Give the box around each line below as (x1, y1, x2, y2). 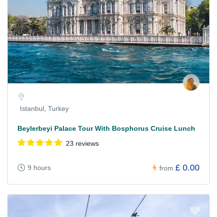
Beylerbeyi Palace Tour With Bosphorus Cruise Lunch (17, 124, 195, 132)
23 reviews (66, 139, 99, 147)
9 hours (28, 164, 51, 172)
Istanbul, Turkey (20, 104, 69, 112)
